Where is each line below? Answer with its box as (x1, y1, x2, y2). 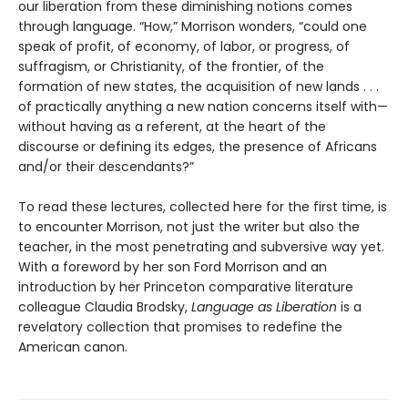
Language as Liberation (191, 298, 337, 317)
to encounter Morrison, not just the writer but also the (18, 218, 360, 237)
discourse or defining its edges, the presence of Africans (18, 138, 377, 157)
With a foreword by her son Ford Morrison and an (18, 258, 327, 277)
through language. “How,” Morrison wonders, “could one (18, 17, 367, 36)
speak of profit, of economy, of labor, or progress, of (18, 37, 350, 56)
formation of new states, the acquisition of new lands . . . (18, 77, 379, 97)
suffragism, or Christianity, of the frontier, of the (18, 57, 324, 76)
